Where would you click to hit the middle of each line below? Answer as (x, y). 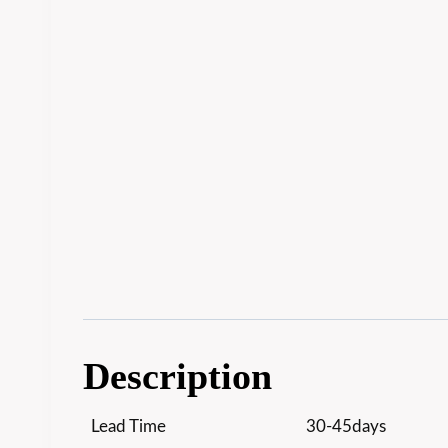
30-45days (346, 426)
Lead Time (128, 426)
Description (177, 375)
